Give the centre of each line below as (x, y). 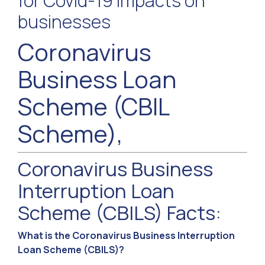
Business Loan (97, 79)
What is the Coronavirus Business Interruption (126, 236)
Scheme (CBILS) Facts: (119, 213)
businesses (64, 22)
